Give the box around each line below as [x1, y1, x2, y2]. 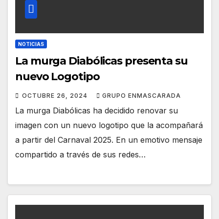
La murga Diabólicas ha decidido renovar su [15, 106, 178, 116]
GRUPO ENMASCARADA [102, 92, 181, 100]
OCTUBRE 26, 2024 [22, 92, 89, 100]
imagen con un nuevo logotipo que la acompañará [15, 120, 203, 131]
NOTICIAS [18, 41, 44, 47]
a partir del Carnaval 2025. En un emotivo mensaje [15, 135, 202, 145]
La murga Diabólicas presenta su [15, 54, 188, 68]
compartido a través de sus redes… [15, 150, 146, 160]
